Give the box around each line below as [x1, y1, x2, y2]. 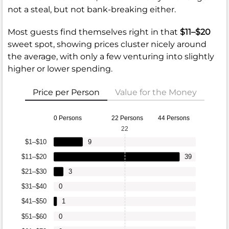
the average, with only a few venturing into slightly [8, 52, 214, 62]
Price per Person [32, 87, 100, 98]
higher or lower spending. [8, 64, 112, 74]
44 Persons [158, 114, 190, 122]
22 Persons [111, 114, 143, 122]
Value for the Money [114, 87, 197, 98]
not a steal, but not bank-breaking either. [8, 5, 176, 15]
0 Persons [54, 114, 82, 122]
